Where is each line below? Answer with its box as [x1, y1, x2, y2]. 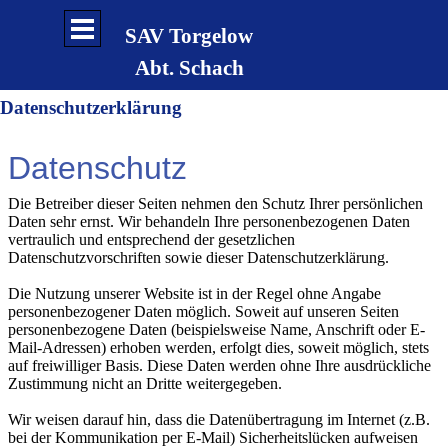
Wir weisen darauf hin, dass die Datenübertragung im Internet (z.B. [8, 411, 430, 428]
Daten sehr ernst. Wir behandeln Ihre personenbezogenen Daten [8, 213, 410, 230]
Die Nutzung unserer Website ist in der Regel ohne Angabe [8, 285, 381, 302]
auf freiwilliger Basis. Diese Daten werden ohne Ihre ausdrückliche [8, 357, 431, 374]
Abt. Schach [134, 56, 244, 80]
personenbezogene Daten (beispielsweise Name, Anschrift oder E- [8, 321, 425, 338]
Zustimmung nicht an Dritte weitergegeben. [8, 375, 282, 392]
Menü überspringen [80, 10, 215, 27]
